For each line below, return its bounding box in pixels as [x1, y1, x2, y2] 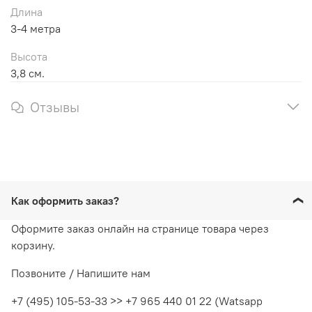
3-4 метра [10, 21, 61, 36]
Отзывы [30, 97, 79, 116]
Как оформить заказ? [11, 193, 125, 208]
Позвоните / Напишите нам [11, 265, 150, 280]
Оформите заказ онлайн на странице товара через [11, 221, 269, 235]
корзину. [11, 237, 55, 252]
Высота [10, 49, 47, 63]
